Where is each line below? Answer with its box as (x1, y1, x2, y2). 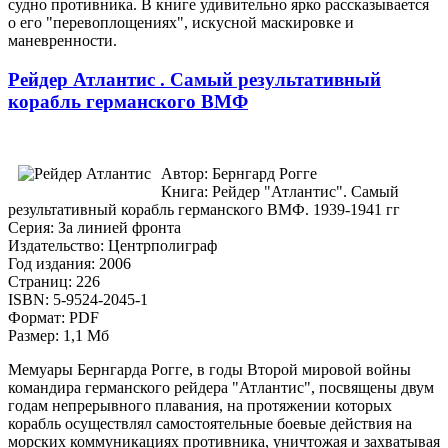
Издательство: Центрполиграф (8, 237, 217, 255)
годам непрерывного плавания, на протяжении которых (8, 397, 392, 415)
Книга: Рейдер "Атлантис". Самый (161, 183, 399, 201)
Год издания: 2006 (8, 255, 131, 273)
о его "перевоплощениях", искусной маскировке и (8, 13, 354, 31)
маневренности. (8, 31, 117, 49)
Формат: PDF (8, 309, 99, 327)
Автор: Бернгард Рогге (161, 165, 317, 183)
